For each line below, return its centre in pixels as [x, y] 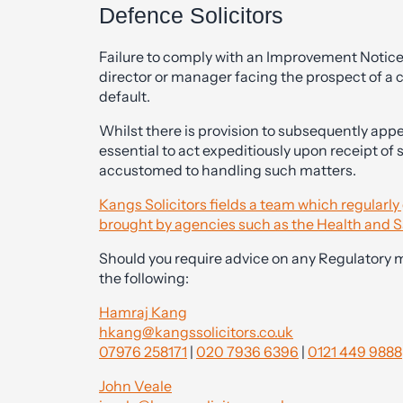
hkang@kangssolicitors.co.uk [196, 332]
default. [125, 96]
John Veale [135, 386]
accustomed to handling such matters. [228, 170]
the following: [145, 278]
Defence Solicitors [191, 15]
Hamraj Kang [143, 312]
